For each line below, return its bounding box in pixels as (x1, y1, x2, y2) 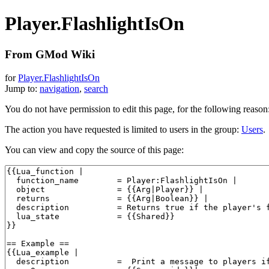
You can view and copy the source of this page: (5, 144, 184, 155)
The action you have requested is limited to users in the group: (5, 124, 241, 134)
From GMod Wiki (5, 47, 95, 61)
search (84, 83, 108, 94)
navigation (40, 83, 79, 94)
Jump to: (5, 83, 40, 94)
